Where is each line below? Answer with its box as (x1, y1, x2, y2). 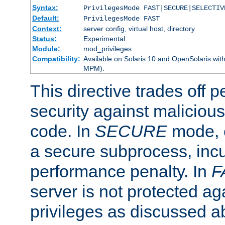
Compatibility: (32, 54, 80, 63)
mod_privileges (83, 44, 132, 53)
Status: (32, 34, 57, 43)
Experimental (83, 34, 125, 43)
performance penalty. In (30, 161, 211, 181)
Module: (32, 44, 60, 53)
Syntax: (32, 3, 58, 12)
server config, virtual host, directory (83, 24, 195, 33)
